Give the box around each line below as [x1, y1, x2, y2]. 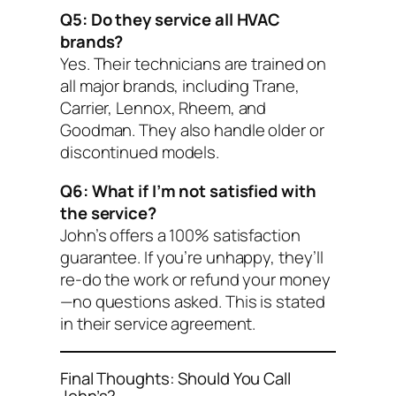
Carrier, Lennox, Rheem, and [60, 96, 267, 120]
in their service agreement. [60, 311, 256, 335]
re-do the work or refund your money [60, 267, 331, 291]
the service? [60, 201, 156, 225]
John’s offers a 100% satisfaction [60, 223, 301, 247]
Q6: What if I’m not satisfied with [60, 179, 316, 202]
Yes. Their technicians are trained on [60, 52, 327, 76]
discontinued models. [60, 141, 219, 164]
